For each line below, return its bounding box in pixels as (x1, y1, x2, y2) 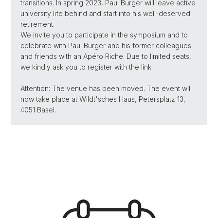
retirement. (20, 19, 54, 28)
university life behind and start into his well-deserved (20, 9, 190, 18)
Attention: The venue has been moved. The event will (20, 84, 192, 92)
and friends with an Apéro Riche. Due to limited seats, (20, 52, 191, 60)
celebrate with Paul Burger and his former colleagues (20, 41, 191, 50)
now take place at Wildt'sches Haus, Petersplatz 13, (20, 94, 185, 103)
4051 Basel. (20, 105, 56, 114)
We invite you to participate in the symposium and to (20, 30, 188, 39)
